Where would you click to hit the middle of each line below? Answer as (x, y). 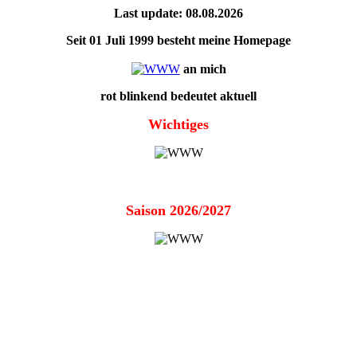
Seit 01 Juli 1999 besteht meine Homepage (178, 40)
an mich (204, 69)
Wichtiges (178, 124)
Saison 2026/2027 (178, 210)
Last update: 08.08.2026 (178, 13)
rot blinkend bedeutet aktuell (178, 96)
